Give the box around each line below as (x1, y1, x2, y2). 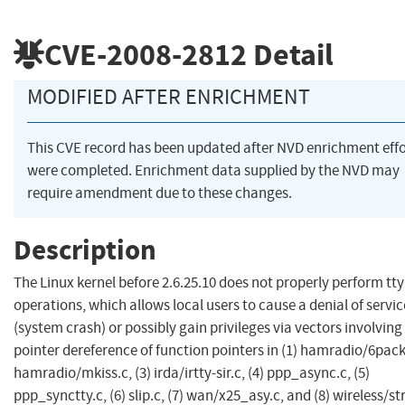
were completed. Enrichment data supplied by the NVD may (27, 161, 400, 181)
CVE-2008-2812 (44, 33, 247, 75)
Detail (247, 33, 334, 75)
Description (14, 231, 156, 268)
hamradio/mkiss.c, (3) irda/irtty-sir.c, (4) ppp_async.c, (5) (14, 363, 370, 383)
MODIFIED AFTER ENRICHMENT (27, 83, 310, 111)
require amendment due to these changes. (27, 184, 292, 203)
